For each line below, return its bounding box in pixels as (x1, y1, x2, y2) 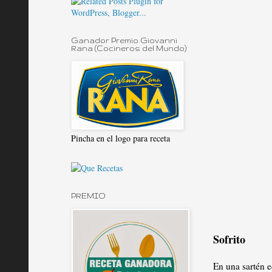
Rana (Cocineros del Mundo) (71, 44, 186, 52)
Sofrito (213, 231, 245, 247)
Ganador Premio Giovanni (71, 36, 177, 44)
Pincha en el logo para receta (71, 132, 170, 144)
